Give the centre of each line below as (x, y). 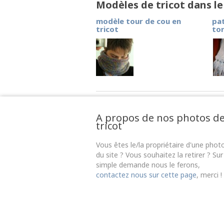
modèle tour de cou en (138, 21)
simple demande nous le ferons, (148, 165)
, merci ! (209, 175)
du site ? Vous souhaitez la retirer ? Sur (159, 155)
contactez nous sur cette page (146, 175)
